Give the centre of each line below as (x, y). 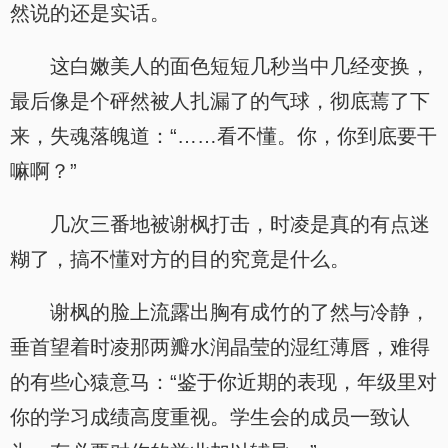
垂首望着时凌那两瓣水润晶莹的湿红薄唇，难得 (220, 347)
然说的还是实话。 (90, 13)
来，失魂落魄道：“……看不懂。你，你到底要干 (223, 136)
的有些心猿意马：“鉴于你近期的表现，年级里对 (223, 382)
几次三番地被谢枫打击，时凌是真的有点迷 (240, 224)
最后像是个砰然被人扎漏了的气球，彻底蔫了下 (220, 101)
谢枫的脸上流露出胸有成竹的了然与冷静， (240, 312)
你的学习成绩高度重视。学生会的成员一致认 (210, 417)
